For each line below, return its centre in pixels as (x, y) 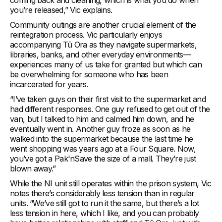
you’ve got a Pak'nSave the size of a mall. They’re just (103, 159)
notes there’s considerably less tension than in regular (102, 194)
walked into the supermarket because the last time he (102, 139)
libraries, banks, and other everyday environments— (100, 55)
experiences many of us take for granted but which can (106, 65)
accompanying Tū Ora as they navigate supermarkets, (103, 45)
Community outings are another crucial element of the (103, 25)
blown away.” (33, 169)
